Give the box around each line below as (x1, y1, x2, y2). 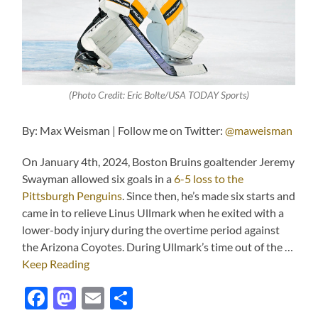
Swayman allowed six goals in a (22, 172, 175, 186)
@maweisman (225, 124, 293, 138)
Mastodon (76, 284, 178, 312)
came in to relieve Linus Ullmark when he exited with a (22, 206, 285, 220)
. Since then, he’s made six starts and (122, 189, 296, 203)
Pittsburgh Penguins (22, 189, 123, 203)
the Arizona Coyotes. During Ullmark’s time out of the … (22, 240, 294, 254)
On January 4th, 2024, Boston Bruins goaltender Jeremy (22, 155, 295, 169)
